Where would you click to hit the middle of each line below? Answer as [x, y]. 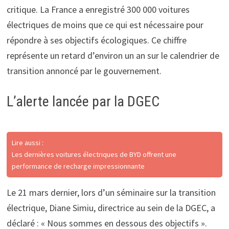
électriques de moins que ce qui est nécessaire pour [105, 25]
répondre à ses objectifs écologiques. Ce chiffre [96, 40]
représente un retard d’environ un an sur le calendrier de [113, 55]
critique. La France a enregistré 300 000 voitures [98, 9]
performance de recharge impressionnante [78, 166]
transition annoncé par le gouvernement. [84, 71]
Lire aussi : [27, 142]
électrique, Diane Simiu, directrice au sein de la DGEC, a [111, 208]
